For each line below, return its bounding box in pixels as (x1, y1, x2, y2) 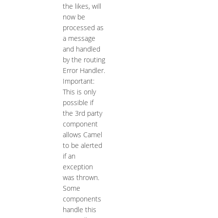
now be (62, 12, 85, 22)
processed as (62, 23, 104, 33)
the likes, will (62, 1, 101, 11)
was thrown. (62, 173, 99, 182)
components (62, 194, 101, 204)
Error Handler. (62, 66, 105, 75)
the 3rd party (62, 109, 102, 118)
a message (62, 34, 95, 43)
